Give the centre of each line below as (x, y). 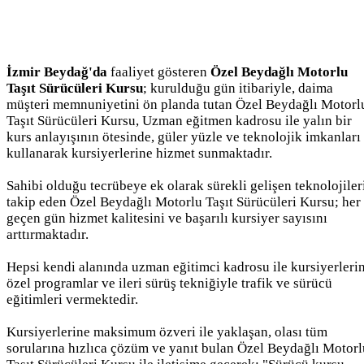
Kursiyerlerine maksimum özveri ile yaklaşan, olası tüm (167, 331)
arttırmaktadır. (48, 234)
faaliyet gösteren (159, 71)
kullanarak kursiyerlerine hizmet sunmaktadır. (139, 153)
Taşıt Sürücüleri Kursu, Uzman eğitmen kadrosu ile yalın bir (179, 120)
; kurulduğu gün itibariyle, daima (238, 88)
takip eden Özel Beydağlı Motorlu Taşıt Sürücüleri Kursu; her (184, 201)
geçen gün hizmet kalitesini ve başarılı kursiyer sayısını (167, 218)
